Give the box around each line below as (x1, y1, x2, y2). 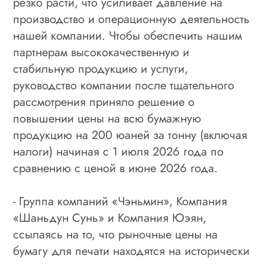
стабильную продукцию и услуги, (13, 60, 189, 77)
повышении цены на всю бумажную (13, 109, 202, 127)
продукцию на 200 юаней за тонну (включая (13, 126, 248, 144)
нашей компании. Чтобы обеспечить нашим (13, 27, 243, 44)
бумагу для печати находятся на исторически (13, 242, 250, 260)
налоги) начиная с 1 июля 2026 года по (13, 143, 224, 160)
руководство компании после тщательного (13, 76, 235, 94)
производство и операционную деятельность (13, 10, 250, 28)
